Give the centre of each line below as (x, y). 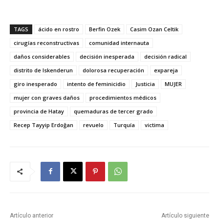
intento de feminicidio (96, 84)
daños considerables (42, 56)
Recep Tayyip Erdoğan (44, 125)
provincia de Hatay (39, 111)
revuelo (93, 125)
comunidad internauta (119, 43)
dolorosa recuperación (113, 70)
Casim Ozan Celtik (154, 29)
